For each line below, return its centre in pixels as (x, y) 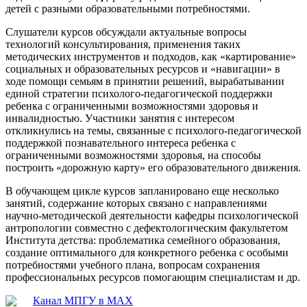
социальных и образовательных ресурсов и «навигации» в (143, 69)
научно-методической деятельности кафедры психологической (152, 215)
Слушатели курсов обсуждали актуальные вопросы (126, 32)
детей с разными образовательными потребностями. (128, 8)
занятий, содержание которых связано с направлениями (136, 203)
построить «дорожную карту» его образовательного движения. (153, 167)
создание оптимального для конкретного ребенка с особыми (147, 252)
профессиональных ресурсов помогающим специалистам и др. (153, 277)
